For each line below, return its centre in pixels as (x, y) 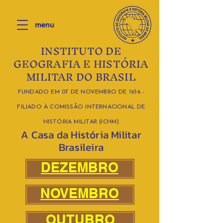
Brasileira (81, 147)
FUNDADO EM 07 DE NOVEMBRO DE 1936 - (81, 92)
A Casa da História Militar (81, 135)
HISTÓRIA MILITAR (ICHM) (81, 122)
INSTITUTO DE (81, 51)
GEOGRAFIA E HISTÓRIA (81, 64)
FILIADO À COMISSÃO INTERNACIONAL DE (81, 107)
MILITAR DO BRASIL (81, 77)
